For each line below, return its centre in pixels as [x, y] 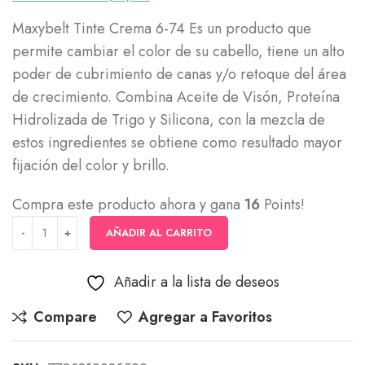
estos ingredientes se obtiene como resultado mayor [177, 143]
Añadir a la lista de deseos [197, 282]
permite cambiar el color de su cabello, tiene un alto [178, 51]
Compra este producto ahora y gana [128, 204]
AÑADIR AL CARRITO [159, 233]
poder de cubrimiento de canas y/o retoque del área [179, 74]
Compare [66, 317]
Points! [282, 204]
